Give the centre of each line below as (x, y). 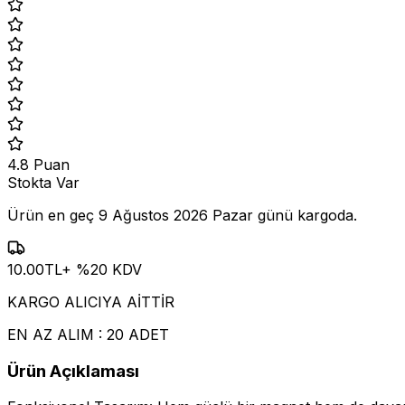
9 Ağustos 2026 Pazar (176, 215)
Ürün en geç (53, 215)
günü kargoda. (305, 215)
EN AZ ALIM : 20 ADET (88, 334)
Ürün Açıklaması (73, 371)
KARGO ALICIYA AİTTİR (91, 301)
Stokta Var (43, 182)
